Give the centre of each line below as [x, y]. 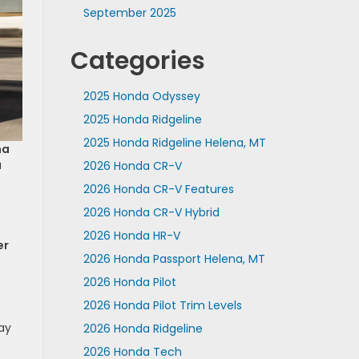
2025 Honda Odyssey [141, 96]
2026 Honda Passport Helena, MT [174, 259]
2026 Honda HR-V [132, 236]
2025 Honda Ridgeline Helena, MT [174, 143]
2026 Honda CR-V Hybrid [151, 212]
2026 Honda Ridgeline [143, 329]
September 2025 [129, 13]
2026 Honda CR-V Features [158, 189]
